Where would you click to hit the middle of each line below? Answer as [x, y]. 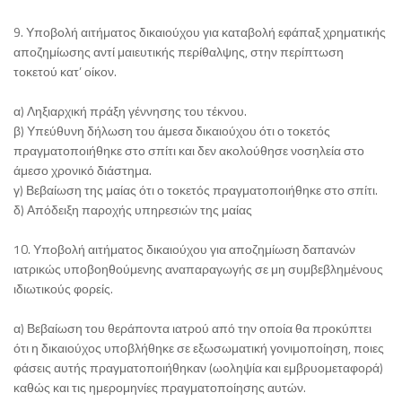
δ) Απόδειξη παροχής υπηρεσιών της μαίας [133, 209]
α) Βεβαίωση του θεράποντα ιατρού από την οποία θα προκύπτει [192, 328]
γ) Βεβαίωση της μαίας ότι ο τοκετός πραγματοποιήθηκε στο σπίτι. [196, 189]
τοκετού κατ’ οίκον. [65, 71]
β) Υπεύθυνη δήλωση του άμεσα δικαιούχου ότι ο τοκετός [172, 130]
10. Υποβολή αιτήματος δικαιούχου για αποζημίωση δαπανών [184, 249]
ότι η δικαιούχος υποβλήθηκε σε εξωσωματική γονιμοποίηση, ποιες [199, 347]
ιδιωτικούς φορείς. [63, 288]
